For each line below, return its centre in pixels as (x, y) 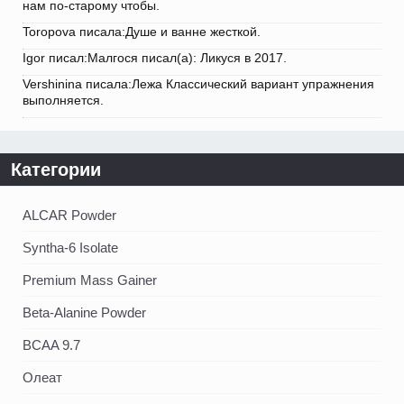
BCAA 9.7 (51, 345)
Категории (56, 170)
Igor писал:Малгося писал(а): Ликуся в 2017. (155, 58)
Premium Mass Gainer (90, 280)
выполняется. (63, 101)
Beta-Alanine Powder (84, 313)
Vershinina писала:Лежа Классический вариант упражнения (198, 84)
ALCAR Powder (69, 216)
